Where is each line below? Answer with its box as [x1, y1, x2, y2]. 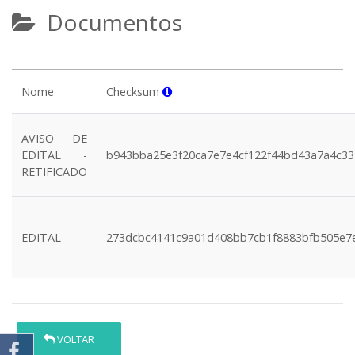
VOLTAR [55, 332, 95, 347]
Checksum [106, 84, 162, 99]
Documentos [36, 7, 182, 37]
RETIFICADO [21, 164, 87, 179]
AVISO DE [21, 131, 87, 146]
